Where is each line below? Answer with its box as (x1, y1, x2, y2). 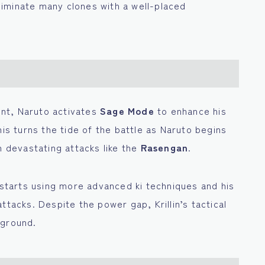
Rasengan (140, 140, 189, 155)
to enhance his (154, 104, 227, 118)
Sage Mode (100, 104, 154, 118)
